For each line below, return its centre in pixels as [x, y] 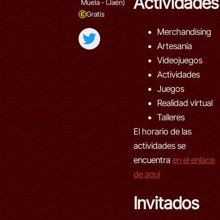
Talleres [171, 117]
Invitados [166, 203]
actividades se [160, 146]
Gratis [96, 14]
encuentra [153, 160]
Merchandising [184, 32]
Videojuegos [180, 60]
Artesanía [175, 46]
